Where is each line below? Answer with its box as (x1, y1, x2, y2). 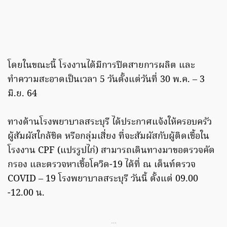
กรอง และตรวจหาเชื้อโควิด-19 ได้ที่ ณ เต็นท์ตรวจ (8, 158, 196, 173)
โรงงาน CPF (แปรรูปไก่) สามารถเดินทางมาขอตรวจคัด (8, 143, 215, 159)
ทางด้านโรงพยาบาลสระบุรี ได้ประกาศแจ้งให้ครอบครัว (8, 115, 212, 130)
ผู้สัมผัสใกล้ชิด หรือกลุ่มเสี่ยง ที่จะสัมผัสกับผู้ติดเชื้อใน (8, 129, 209, 144)
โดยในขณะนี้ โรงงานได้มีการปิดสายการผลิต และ (8, 58, 195, 73)
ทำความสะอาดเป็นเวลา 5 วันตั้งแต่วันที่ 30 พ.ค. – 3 (8, 72, 205, 88)
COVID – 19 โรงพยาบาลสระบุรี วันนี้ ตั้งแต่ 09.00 (8, 172, 198, 187)
